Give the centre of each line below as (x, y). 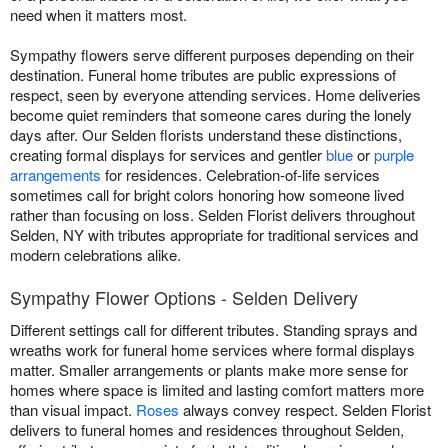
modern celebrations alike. (95, 254)
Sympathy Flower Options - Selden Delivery (184, 296)
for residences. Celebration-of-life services (240, 174)
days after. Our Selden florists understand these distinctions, (206, 134)
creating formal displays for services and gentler (168, 154)
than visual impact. (73, 409)
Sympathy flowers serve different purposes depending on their (212, 54)
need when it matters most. (98, 14)
